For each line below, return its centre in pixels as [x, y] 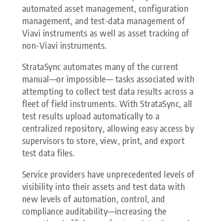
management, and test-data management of [104, 21]
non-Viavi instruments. [64, 45]
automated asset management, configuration [105, 8]
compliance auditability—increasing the [94, 211]
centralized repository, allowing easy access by [108, 128]
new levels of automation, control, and [93, 199]
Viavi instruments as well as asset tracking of [106, 33]
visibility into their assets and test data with [104, 186]
